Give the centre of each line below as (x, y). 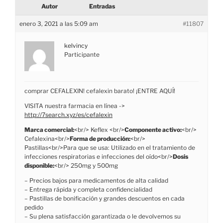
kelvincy (76, 45)
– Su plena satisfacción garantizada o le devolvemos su (103, 216)
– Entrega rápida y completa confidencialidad (88, 189)
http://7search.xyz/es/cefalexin (68, 114)
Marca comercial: (49, 129)
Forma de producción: (100, 138)
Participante (82, 54)
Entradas (102, 6)
